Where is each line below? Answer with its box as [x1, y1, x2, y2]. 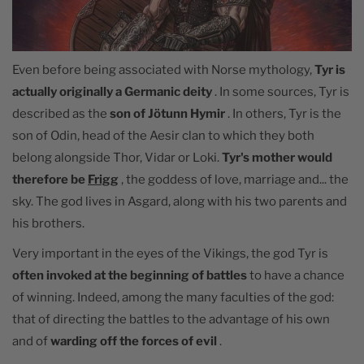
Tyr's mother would [222, 149, 332, 165]
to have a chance [247, 267, 344, 283]
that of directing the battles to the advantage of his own [12, 311, 330, 327]
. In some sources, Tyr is [212, 84, 349, 99]
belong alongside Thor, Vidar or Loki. [12, 149, 222, 165]
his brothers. [12, 215, 84, 231]
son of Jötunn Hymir [110, 106, 225, 121]
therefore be [12, 171, 88, 187]
